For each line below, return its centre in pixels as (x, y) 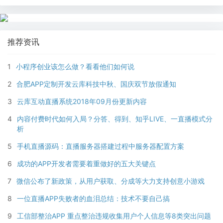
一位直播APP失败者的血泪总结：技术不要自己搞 (93, 199)
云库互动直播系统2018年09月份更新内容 (82, 102)
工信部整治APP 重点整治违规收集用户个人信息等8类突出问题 (114, 216)
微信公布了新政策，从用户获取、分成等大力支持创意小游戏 (111, 181)
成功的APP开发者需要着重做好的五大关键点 (86, 164)
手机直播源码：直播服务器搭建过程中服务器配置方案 (101, 146)
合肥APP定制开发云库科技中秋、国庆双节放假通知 (96, 84)
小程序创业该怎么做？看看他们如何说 (75, 67)
